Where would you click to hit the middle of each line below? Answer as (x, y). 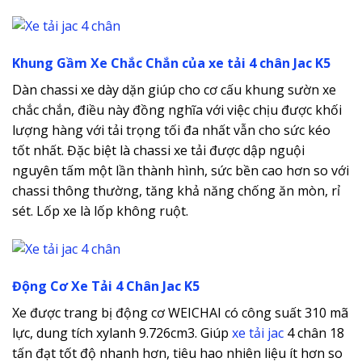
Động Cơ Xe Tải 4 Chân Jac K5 (106, 286)
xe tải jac (258, 333)
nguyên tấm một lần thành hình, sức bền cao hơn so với (181, 170)
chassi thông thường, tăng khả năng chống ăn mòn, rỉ (176, 190)
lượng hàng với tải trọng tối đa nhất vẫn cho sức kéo (171, 130)
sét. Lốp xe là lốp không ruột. (100, 210)
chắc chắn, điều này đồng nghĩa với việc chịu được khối (177, 109)
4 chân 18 (314, 333)
